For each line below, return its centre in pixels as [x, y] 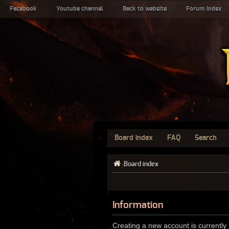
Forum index [204, 9]
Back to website [145, 9]
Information [138, 205]
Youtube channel [80, 9]
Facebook [23, 9]
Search [206, 138]
